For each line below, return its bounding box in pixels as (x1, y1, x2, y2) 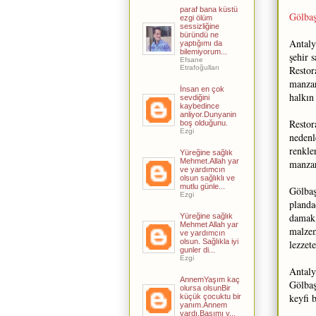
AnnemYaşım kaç (180, 274, 240, 284)
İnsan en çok (180, 84, 224, 93)
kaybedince (180, 101, 219, 110)
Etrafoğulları (180, 63, 219, 71)
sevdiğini (180, 92, 209, 102)
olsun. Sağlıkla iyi (180, 236, 238, 245)
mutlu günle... (180, 181, 225, 190)
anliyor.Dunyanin (180, 109, 236, 119)
